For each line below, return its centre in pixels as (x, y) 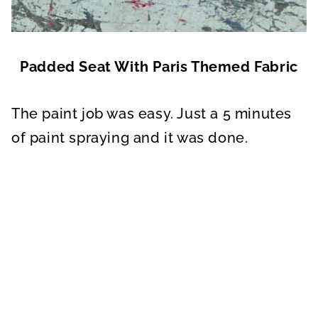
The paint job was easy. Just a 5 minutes (152, 113)
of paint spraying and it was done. (130, 137)
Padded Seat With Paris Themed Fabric (159, 66)
